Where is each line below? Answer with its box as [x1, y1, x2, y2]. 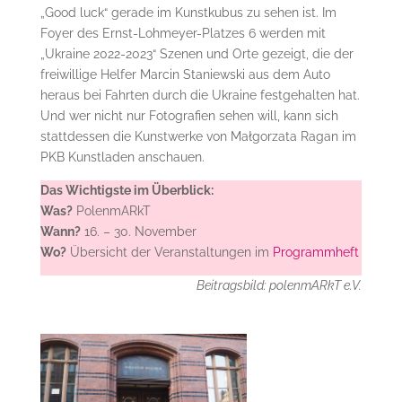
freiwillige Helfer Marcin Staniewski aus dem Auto [39, 66, 330, 82]
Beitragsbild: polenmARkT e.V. [197, 277, 363, 293]
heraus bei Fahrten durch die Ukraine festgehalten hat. [39, 87, 360, 102]
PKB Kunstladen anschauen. [39, 149, 205, 164]
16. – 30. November [80, 223, 197, 239]
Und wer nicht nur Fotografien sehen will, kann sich [39, 108, 338, 123]
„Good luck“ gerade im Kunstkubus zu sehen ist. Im [39, 4, 336, 20]
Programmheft [272, 244, 359, 259]
